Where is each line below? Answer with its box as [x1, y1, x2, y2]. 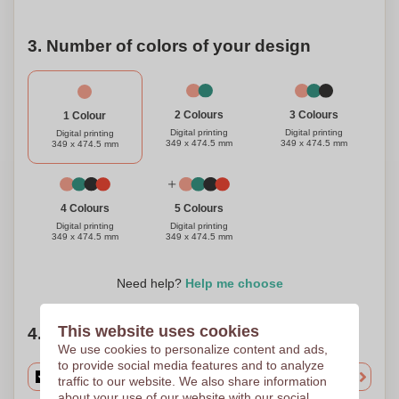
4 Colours [60, 202, 110, 216]
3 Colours [289, 109, 339, 122]
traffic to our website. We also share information [57, 374, 327, 388]
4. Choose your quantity [28, 324, 224, 343]
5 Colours [175, 202, 224, 216]
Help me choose [184, 276, 283, 290]
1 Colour [63, 110, 107, 122]
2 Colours [175, 109, 224, 122]
